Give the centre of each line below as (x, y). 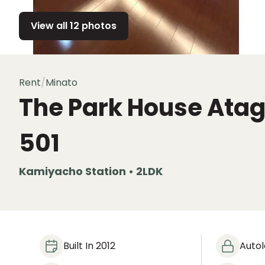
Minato (62, 83)
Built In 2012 (90, 246)
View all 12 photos (74, 26)
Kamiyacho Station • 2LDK (91, 171)
